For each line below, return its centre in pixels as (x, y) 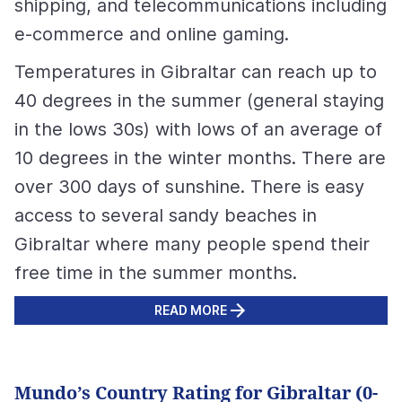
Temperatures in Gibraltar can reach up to (196, 72)
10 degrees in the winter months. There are (200, 158)
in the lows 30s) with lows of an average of (198, 129)
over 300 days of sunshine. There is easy (189, 187)
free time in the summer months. (156, 273)
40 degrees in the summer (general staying (199, 100)
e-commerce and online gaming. (152, 34)
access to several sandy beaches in (166, 215)
